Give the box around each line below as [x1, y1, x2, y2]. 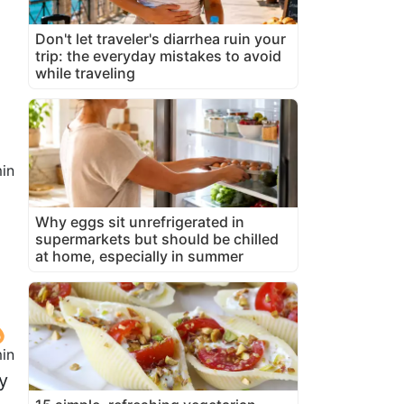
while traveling [35, 63, 135, 82]
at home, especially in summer [35, 246, 243, 265]
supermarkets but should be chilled [35, 229, 279, 248]
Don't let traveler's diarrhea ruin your [35, 29, 286, 48]
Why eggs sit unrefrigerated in [35, 212, 244, 231]
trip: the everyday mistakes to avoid [35, 46, 281, 65]
